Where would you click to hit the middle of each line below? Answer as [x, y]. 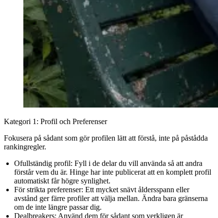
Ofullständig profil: [43, 163]
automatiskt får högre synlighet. [62, 181]
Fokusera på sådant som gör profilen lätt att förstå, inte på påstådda [106, 138]
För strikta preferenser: [48, 189]
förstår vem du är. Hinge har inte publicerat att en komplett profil [112, 172]
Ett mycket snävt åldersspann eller [136, 189]
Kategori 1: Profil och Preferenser [55, 121]
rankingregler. [25, 146]
